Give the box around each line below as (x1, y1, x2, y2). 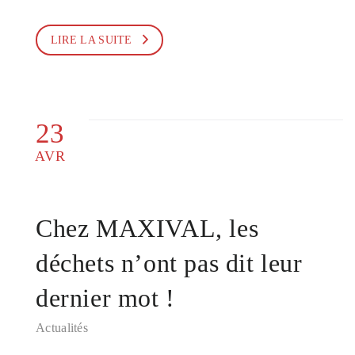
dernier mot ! (36, 284, 175, 312)
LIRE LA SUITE (50, 34, 132, 46)
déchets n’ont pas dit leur (36, 249, 303, 277)
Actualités (36, 321, 88, 334)
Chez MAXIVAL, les (36, 214, 259, 242)
